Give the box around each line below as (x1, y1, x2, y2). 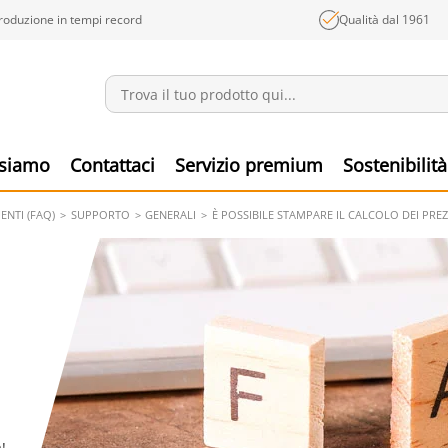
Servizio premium (175, 153, 323, 177)
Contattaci (70, 153, 155, 177)
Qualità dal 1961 (339, 11, 431, 28)
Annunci (265, 117, 310, 134)
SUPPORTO (70, 207, 130, 222)
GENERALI (145, 207, 197, 222)
